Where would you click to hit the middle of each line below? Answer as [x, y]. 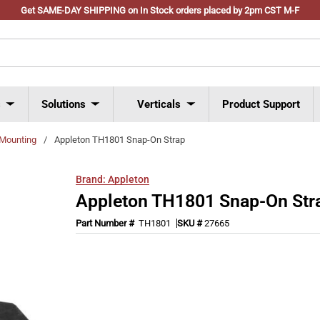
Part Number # [106, 223]
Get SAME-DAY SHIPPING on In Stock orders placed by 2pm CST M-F [160, 10]
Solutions [64, 104]
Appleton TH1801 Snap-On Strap [120, 139]
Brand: [91, 179]
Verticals [159, 104]
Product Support [261, 104]
